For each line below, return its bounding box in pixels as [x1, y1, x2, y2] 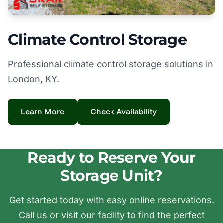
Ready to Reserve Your [27, 148, 196, 167]
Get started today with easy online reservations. [9, 195, 214, 205]
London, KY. [8, 74, 59, 84]
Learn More [21, 107, 64, 116]
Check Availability [90, 107, 157, 116]
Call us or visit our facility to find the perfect [18, 210, 205, 220]
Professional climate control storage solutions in [8, 59, 213, 69]
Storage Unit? [60, 166, 163, 185]
